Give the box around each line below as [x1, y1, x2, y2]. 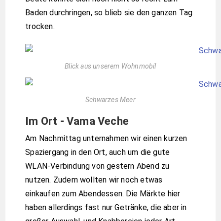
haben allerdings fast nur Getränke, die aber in [25, 203, 187, 213]
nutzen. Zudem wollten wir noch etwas [25, 175, 163, 185]
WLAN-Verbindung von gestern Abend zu [25, 161, 170, 171]
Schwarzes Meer [85, 96, 136, 104]
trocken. [25, 21, 55, 31]
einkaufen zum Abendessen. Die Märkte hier [25, 189, 181, 199]
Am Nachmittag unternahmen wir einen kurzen [25, 134, 187, 144]
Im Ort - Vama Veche [25, 115, 129, 128]
